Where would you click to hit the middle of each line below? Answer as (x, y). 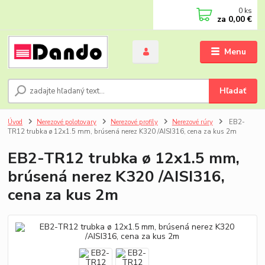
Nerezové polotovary (67, 122)
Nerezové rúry (192, 122)
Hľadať (233, 91)
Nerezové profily (134, 122)
